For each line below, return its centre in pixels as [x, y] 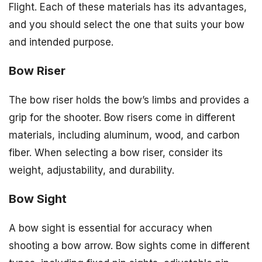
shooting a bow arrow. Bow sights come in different [129, 245]
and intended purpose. [61, 42]
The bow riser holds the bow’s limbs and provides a [129, 100]
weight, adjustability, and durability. [92, 170]
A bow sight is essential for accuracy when [111, 228]
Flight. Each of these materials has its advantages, [128, 7]
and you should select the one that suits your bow [127, 25]
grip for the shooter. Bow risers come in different [122, 117]
